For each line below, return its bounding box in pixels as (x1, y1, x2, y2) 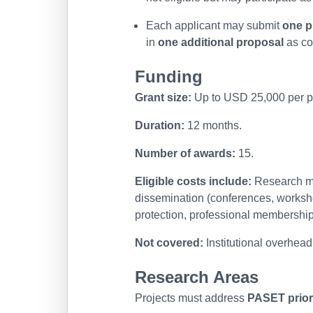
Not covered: (135, 237, 203, 249)
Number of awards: (135, 147, 235, 159)
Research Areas (135, 268, 259, 286)
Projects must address (135, 292, 247, 304)
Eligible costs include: (135, 175, 252, 187)
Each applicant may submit (146, 20, 282, 31)
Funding (135, 67, 203, 86)
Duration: (135, 119, 184, 131)
